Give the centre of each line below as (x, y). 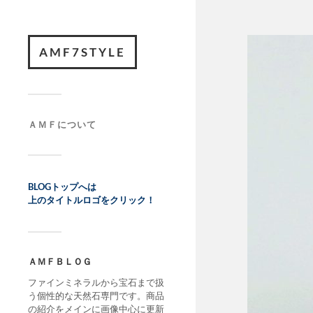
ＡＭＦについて (62, 124)
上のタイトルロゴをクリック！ (92, 200)
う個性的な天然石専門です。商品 (96, 296)
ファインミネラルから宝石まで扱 (96, 282)
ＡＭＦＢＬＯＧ (60, 261)
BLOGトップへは (62, 187)
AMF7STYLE (82, 52)
